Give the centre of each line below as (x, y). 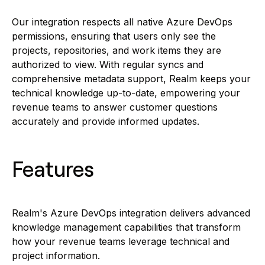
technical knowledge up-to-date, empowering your (126, 93)
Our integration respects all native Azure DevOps (122, 22)
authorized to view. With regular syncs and (108, 64)
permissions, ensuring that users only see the (114, 36)
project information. (56, 256)
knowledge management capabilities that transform (126, 227)
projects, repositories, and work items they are (117, 50)
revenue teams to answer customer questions (115, 107)
